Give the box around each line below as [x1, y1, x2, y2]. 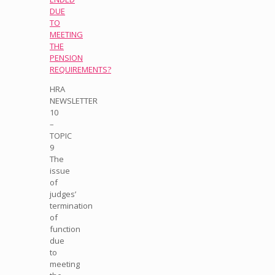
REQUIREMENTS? [50, 63, 111, 75]
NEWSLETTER [50, 95, 98, 106]
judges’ [50, 188, 76, 199]
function [50, 223, 80, 234]
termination [50, 199, 93, 211]
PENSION [50, 52, 83, 63]
